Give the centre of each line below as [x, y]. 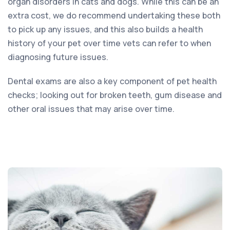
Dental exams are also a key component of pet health [112, 81]
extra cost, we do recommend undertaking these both [114, 15]
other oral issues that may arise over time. [91, 109]
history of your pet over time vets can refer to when [109, 43]
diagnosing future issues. [58, 57]
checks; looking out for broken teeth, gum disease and [115, 95]
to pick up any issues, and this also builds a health [105, 29]
